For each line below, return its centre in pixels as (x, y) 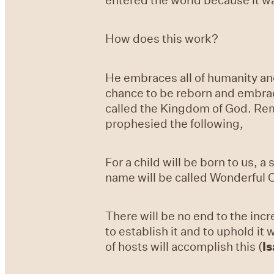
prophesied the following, (174, 123)
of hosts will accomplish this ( (184, 246)
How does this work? (162, 39)
